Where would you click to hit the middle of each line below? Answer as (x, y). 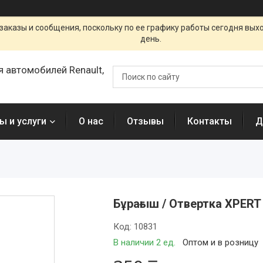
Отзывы (145, 121)
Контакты (210, 121)
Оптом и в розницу (221, 242)
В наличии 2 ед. (145, 242)
